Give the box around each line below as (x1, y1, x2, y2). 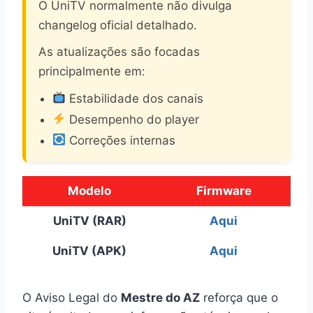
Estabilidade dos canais (66, 91, 204, 105)
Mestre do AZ (121, 290, 200, 305)
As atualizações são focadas (38, 44, 200, 59)
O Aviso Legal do (22, 290, 121, 305)
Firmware (196, 183, 252, 198)
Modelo (68, 183, 111, 198)
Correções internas (66, 133, 176, 147)
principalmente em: (38, 64, 145, 78)
